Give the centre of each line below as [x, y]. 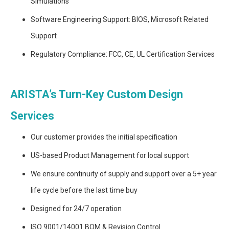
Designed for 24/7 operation [76, 209]
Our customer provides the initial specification [104, 137]
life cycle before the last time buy [84, 190]
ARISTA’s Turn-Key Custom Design [97, 95]
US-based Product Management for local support [110, 156]
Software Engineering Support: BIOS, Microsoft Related [120, 20]
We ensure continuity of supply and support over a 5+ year [124, 174]
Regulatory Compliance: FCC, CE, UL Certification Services [123, 54]
